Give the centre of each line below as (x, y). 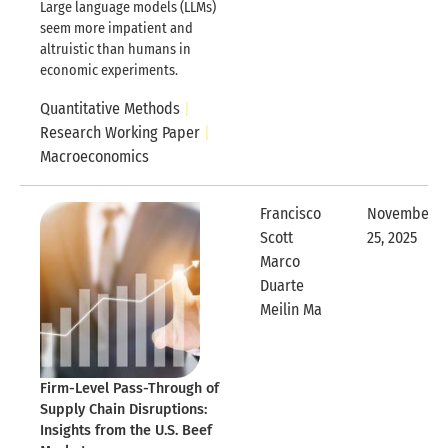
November (401, 214)
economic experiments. (109, 71)
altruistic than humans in (115, 50)
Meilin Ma (291, 310)
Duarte (282, 286)
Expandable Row (375, 309)
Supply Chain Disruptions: (123, 410)
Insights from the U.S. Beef (126, 431)
